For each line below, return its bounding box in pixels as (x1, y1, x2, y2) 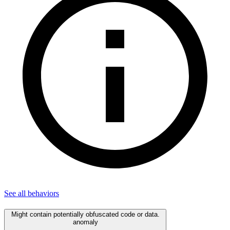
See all (4, 189, 28, 198)
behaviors (28, 189, 59, 198)
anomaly (72, 218, 98, 226)
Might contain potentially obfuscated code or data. (11, 210, 160, 219)
